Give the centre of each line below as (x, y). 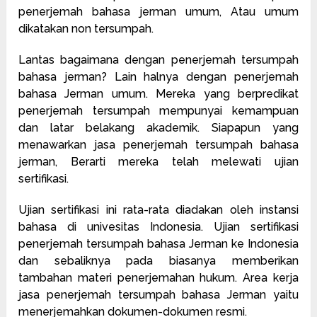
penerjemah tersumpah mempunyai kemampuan (158, 110)
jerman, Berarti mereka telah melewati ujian (158, 161)
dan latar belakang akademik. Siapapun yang (158, 127)
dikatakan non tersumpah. (86, 28)
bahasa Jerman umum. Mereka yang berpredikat (158, 93)
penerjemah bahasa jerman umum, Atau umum (158, 11)
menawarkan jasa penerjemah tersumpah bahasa (158, 144)
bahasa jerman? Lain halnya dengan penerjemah (158, 76)
